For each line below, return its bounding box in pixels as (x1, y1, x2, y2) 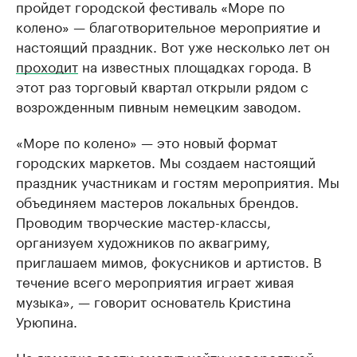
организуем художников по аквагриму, (16, 230, 270, 251)
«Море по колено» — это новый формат (16, 131, 277, 151)
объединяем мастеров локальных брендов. (16, 190, 299, 211)
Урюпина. (16, 310, 77, 331)
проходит (16, 55, 78, 76)
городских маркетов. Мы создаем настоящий (16, 151, 316, 171)
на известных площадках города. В (78, 55, 312, 76)
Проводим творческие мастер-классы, (16, 210, 271, 231)
